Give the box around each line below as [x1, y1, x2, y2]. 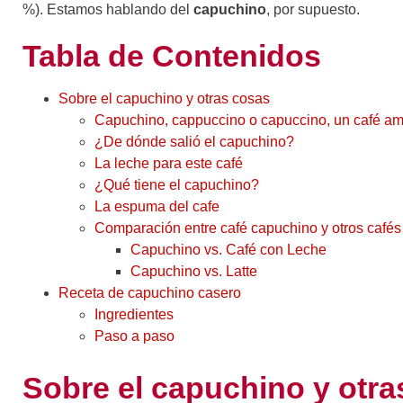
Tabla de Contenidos [22, 39, 321, 74]
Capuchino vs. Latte [130, 264, 257, 280]
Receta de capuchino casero [58, 285, 241, 301]
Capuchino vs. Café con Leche [130, 242, 327, 258]
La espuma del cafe [94, 199, 219, 215]
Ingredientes [94, 307, 174, 323]
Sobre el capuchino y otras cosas [58, 91, 270, 107]
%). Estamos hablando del [22, 2, 193, 18]
